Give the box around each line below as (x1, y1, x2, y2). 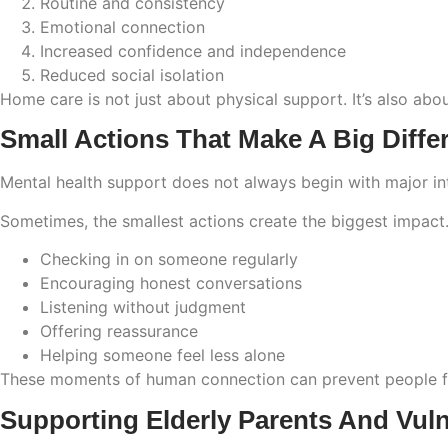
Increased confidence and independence (40, 40, 346, 61)
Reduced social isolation (40, 64, 224, 85)
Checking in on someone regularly (40, 249, 298, 270)
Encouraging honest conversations (40, 273, 302, 294)
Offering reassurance (40, 321, 198, 342)
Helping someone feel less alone (40, 345, 285, 366)
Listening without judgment (40, 297, 246, 318)
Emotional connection (40, 16, 205, 37)
